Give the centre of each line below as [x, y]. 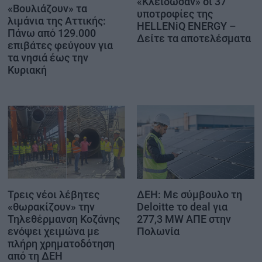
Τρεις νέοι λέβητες [54, 194]
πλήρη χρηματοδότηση [61, 243]
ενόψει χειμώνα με [54, 231]
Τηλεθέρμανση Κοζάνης [64, 219]
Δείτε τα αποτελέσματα [194, 38]
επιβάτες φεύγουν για [60, 46]
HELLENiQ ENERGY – [187, 26]
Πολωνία [158, 231]
